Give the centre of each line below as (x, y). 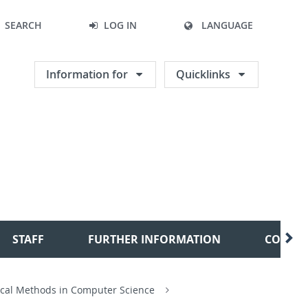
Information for (87, 74)
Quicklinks (203, 74)
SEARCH (23, 25)
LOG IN (120, 25)
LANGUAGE (227, 25)
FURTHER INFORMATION (154, 239)
